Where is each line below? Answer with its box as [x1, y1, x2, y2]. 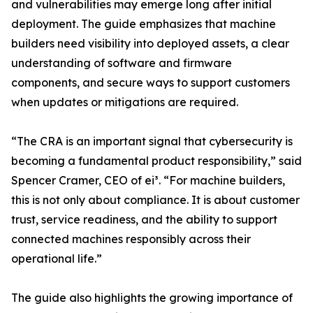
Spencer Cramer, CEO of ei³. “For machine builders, [11, 173, 285, 188]
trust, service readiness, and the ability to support [11, 212, 277, 227]
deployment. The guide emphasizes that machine [11, 17, 276, 31]
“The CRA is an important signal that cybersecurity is [11, 134, 293, 149]
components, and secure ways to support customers [11, 75, 290, 90]
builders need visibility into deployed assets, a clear [11, 36, 289, 51]
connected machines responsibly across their [11, 232, 251, 247]
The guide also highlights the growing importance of [11, 291, 293, 305]
